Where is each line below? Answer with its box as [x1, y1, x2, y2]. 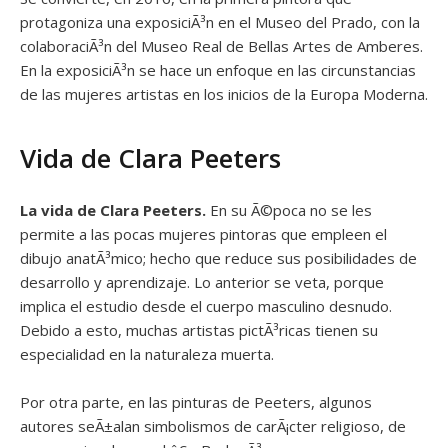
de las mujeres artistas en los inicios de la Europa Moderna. [20, 83, 428, 104]
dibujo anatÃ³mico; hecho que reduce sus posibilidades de [20, 247, 417, 268]
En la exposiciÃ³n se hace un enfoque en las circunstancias [20, 59, 416, 80]
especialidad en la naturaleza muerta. [20, 343, 274, 364]
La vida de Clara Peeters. [20, 199, 210, 220]
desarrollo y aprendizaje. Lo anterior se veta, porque [20, 271, 384, 292]
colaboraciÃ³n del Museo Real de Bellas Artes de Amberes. [20, 35, 423, 56]
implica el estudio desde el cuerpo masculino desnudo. [20, 295, 392, 316]
